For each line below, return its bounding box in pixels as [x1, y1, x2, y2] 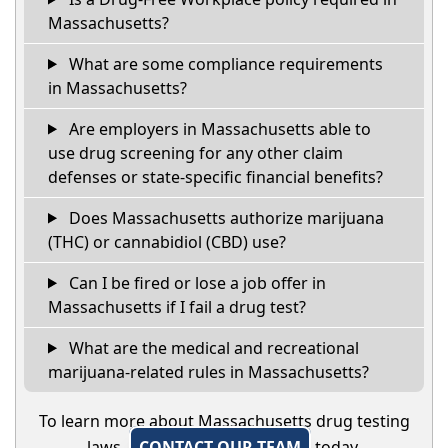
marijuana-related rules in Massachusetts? [48, 360, 369, 383]
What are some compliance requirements [64, 52, 383, 75]
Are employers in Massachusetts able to [64, 117, 371, 140]
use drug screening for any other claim [48, 141, 343, 164]
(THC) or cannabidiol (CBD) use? [48, 230, 286, 253]
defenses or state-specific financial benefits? [48, 165, 383, 188]
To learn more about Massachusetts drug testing [38, 409, 410, 432]
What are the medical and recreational [64, 336, 359, 359]
